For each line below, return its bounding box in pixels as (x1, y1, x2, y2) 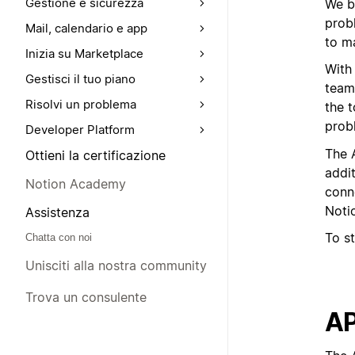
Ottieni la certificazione (25, 147, 166, 163)
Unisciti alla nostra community (25, 258, 207, 273)
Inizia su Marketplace (25, 46, 143, 61)
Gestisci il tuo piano (25, 71, 136, 86)
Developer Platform (25, 122, 135, 137)
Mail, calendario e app (25, 21, 147, 36)
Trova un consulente (25, 289, 147, 305)
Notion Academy (25, 176, 126, 192)
